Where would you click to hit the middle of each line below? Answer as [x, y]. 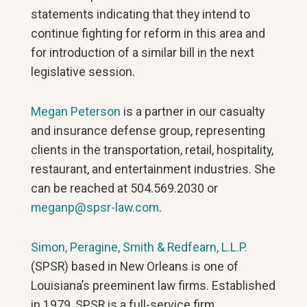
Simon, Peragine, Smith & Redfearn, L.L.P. [139, 247]
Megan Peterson [76, 111]
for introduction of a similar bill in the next [143, 52]
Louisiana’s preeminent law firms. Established [153, 285]
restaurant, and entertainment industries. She [153, 169]
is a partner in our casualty [193, 111]
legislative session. [83, 72]
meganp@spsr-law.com [95, 207]
